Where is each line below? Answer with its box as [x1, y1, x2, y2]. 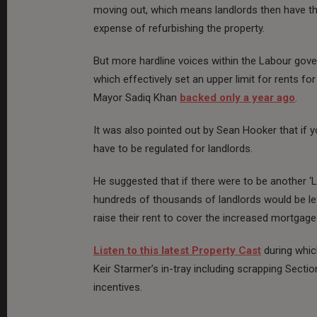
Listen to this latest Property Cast [93, 243, 261, 257]
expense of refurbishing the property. [93, 21, 265, 35]
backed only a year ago [180, 91, 295, 104]
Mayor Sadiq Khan [93, 91, 180, 104]
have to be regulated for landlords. [93, 142, 253, 155]
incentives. [93, 280, 142, 294]
